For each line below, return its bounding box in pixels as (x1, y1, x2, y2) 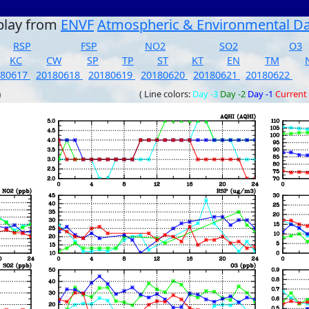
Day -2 (220, 88, 246, 100)
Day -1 (248, 88, 273, 100)
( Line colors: (139, 88, 192, 100)
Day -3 (192, 88, 218, 100)
